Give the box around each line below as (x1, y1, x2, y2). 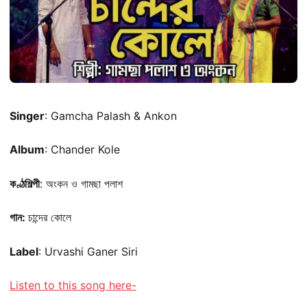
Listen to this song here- (10, 278, 136, 292)
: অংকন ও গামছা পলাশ (40, 176, 123, 191)
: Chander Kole (45, 143, 120, 157)
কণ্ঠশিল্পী (10, 176, 40, 191)
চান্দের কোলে (28, 210, 71, 225)
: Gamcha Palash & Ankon (45, 108, 177, 123)
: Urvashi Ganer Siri (38, 244, 138, 258)
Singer (10, 108, 45, 123)
